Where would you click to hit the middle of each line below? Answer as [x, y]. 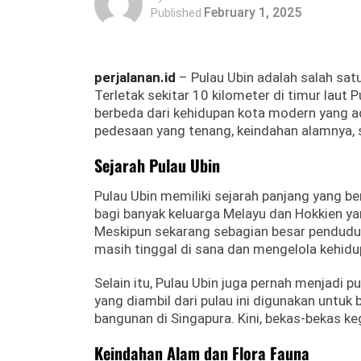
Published [176, 12]
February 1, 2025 [253, 12]
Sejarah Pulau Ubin [157, 165]
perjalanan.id [135, 77]
